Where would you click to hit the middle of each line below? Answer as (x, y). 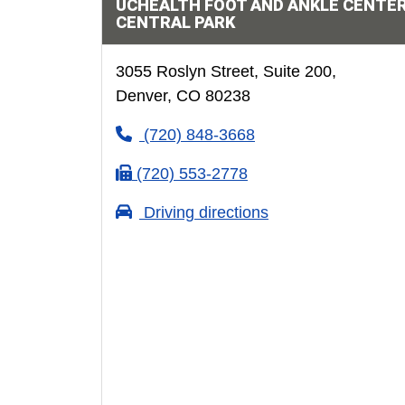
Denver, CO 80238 (183, 96)
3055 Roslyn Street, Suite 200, (226, 71)
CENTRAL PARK (175, 22)
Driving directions (203, 212)
